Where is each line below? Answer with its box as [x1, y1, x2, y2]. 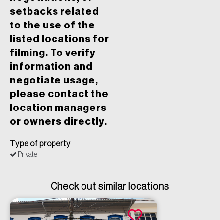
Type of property [10, 140, 71, 148]
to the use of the [10, 21, 95, 31]
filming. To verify [10, 48, 96, 58]
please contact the [10, 89, 109, 100]
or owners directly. [10, 117, 107, 127]
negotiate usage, [10, 76, 98, 86]
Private [17, 151, 37, 159]
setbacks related [10, 7, 99, 17]
